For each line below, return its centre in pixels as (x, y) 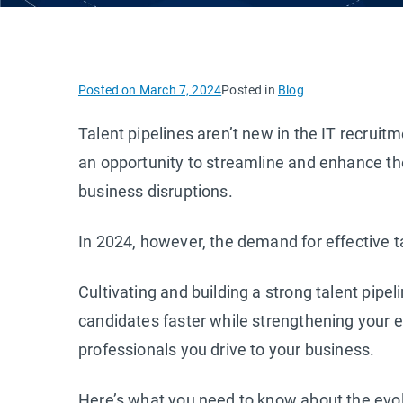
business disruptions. (156, 191)
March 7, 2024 (180, 90)
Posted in (250, 90)
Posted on (109, 90)
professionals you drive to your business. (227, 349)
